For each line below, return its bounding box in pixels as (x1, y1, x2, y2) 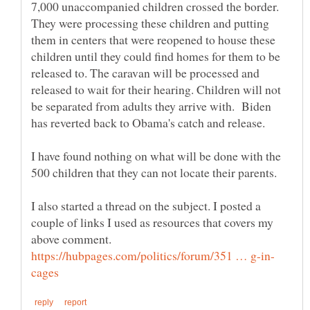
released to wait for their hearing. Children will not (31, 80, 281, 98)
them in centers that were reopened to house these (31, 30, 275, 48)
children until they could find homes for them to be (31, 47, 280, 64)
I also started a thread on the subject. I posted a (31, 197, 261, 214)
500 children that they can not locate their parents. (31, 163, 281, 181)
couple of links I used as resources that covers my (31, 213, 273, 230)
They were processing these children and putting (31, 14, 269, 31)
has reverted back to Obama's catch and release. (31, 113, 265, 131)
